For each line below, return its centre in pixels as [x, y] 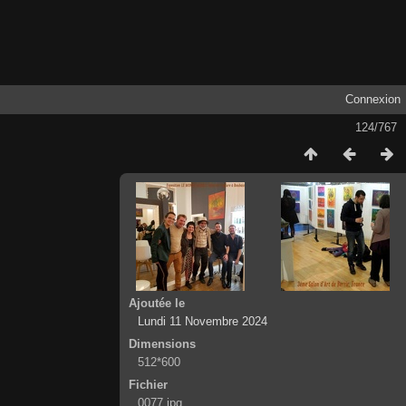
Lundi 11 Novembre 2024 [203, 321]
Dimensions [163, 343]
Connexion [372, 99]
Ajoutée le [157, 303]
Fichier [149, 384]
